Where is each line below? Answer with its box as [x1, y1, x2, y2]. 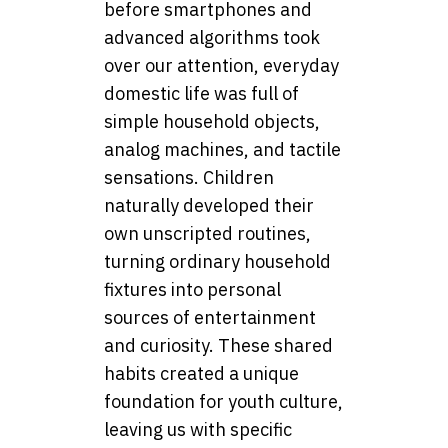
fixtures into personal [104, 278, 281, 302]
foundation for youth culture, [104, 390, 343, 414]
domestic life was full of [104, 82, 299, 106]
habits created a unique [104, 362, 299, 386]
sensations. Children [104, 166, 274, 190]
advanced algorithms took [104, 26, 320, 50]
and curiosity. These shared [104, 334, 333, 358]
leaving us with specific [104, 418, 292, 442]
